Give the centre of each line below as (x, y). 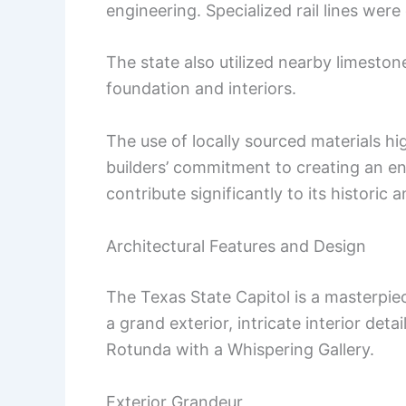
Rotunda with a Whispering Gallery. (240, 349)
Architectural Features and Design (236, 246)
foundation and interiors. (201, 89)
